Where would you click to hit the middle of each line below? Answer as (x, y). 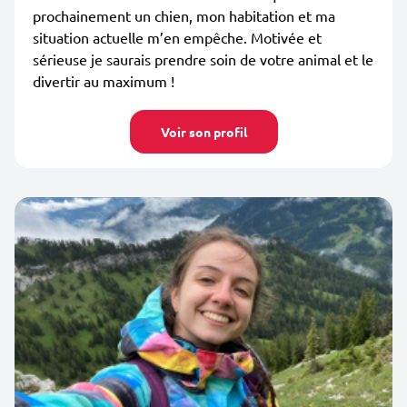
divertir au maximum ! (104, 81)
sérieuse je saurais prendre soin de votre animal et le (203, 59)
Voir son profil (203, 132)
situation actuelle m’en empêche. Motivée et (177, 37)
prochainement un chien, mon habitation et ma (184, 15)
